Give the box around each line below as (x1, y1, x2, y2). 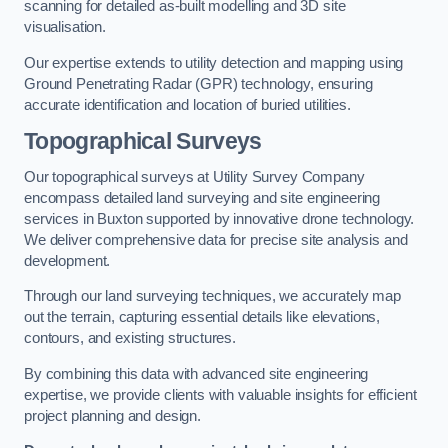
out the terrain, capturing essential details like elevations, (24, 309, 381, 326)
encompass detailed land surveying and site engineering (24, 189, 381, 206)
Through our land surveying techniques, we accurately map (24, 288, 401, 305)
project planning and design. (24, 407, 201, 424)
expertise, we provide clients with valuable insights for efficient (24, 386, 417, 403)
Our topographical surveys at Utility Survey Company (24, 168, 365, 185)
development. (24, 252, 111, 269)
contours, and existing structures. (24, 330, 237, 347)
